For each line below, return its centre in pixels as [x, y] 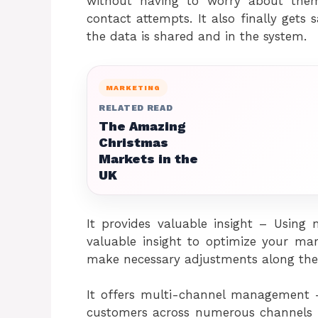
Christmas [133, 142]
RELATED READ [136, 108]
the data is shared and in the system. [197, 36]
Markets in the [148, 158]
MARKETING [133, 87]
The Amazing [142, 126]
